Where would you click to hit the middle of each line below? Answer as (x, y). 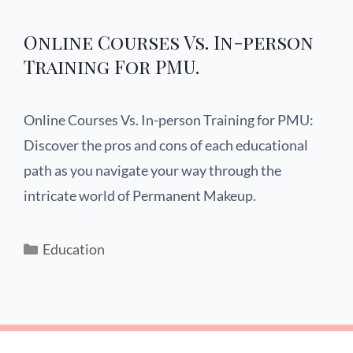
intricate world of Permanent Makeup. (140, 195)
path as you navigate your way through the (152, 170)
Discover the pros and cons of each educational (166, 145)
